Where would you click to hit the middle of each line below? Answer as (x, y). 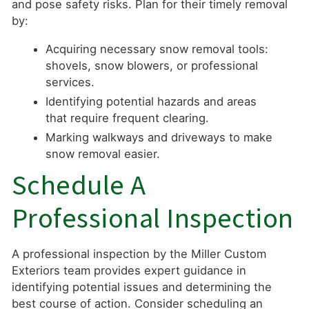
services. (70, 82)
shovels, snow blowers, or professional (152, 66)
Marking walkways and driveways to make (159, 138)
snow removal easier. (103, 154)
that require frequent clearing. (128, 118)
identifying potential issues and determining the (141, 287)
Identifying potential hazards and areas (151, 102)
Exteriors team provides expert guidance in (129, 271)
